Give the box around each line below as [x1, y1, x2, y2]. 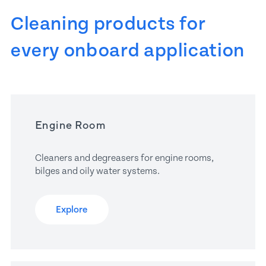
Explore [56, 204, 88, 216]
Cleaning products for [10, 13, 206, 34]
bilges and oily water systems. [35, 165, 160, 176]
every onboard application [10, 40, 245, 61]
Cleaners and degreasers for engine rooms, [35, 152, 214, 163]
